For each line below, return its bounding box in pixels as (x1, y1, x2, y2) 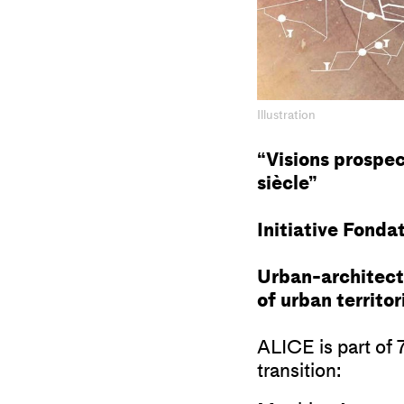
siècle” (257, 168, 317, 198)
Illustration (257, 105, 316, 124)
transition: (257, 355, 345, 386)
